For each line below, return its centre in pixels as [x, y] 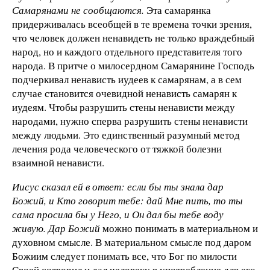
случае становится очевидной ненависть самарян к [124, 93]
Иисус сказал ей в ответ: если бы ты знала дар [118, 187]
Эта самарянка [177, 10]
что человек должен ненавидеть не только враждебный [133, 38]
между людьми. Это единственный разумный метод [126, 135]
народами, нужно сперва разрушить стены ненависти [130, 121]
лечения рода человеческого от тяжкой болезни [117, 149]
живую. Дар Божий [56, 228]
